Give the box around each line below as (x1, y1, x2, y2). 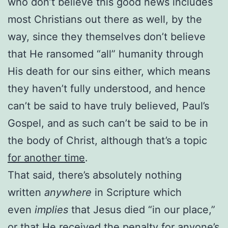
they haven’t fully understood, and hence (8, 82, 206, 95)
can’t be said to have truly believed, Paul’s (8, 99, 209, 112)
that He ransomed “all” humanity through (8, 47, 204, 60)
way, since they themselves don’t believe (8, 30, 206, 43)
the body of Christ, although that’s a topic (8, 134, 207, 147)
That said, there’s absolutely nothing (8, 168, 182, 181)
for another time (8, 151, 85, 164)
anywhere (44, 186, 92, 198)
